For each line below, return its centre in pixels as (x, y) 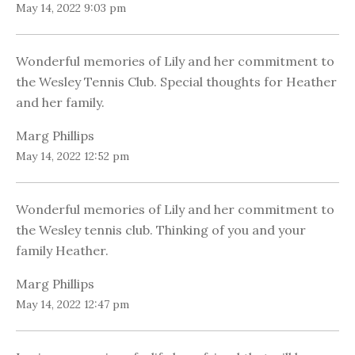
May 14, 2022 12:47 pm (73, 305)
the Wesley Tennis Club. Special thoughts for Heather (176, 82)
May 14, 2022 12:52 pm (73, 157)
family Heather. (62, 251)
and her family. (60, 103)
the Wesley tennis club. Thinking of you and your (161, 230)
